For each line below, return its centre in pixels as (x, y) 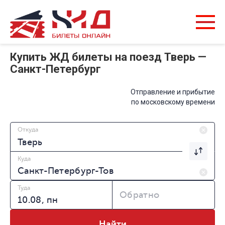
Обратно (140, 195)
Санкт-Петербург (55, 69)
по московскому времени (173, 102)
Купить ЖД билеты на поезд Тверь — (108, 57)
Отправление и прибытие (173, 92)
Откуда (28, 130)
